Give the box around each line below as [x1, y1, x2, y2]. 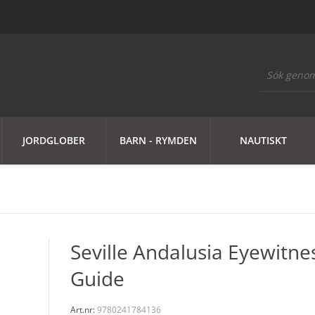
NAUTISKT [239, 134, 287, 147]
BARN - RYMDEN [120, 134, 197, 147]
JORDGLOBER [22, 134, 85, 147]
